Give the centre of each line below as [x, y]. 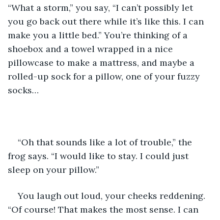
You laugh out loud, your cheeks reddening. [113, 195]
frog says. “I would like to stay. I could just [99, 156]
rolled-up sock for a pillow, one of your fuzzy [105, 76]
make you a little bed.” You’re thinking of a [99, 35]
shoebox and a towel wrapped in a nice [92, 49]
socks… [23, 90]
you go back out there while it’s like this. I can [107, 21]
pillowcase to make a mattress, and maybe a [102, 62]
